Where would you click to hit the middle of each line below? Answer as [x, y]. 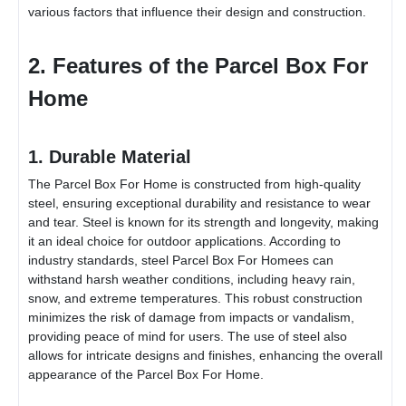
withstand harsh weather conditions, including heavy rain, [192, 279]
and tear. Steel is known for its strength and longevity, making [203, 222]
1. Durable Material [110, 156]
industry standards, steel [100, 260]
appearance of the [82, 374]
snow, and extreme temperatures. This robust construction [195, 298]
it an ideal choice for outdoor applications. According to [184, 241]
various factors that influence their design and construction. [197, 11]
